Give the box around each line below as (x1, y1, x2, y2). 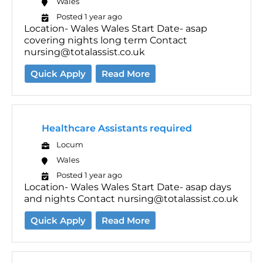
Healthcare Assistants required (42, 122, 192, 134)
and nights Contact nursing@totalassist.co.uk (24, 193, 238, 204)
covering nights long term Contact (24, 34, 187, 46)
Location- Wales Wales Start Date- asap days (24, 181, 231, 193)
